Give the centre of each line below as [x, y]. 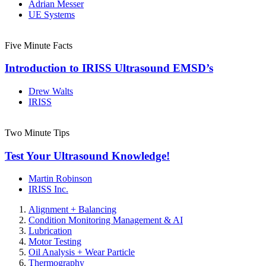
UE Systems [52, 14]
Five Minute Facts [39, 45]
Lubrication [50, 231]
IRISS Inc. [48, 189]
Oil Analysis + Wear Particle [82, 252]
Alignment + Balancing [72, 210]
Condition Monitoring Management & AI [106, 220]
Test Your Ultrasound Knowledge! [87, 156]
